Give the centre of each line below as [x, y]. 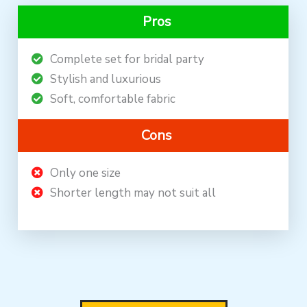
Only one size [86, 173]
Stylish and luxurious [106, 79]
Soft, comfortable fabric [113, 99]
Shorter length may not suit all [133, 193]
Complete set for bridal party [127, 59]
